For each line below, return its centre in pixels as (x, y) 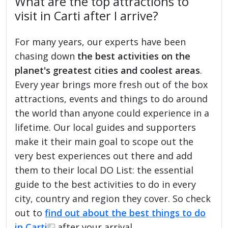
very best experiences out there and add (104, 155)
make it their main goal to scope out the (104, 141)
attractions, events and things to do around (111, 98)
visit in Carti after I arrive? (87, 16)
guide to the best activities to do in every (106, 184)
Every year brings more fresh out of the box (111, 84)
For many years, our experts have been (101, 41)
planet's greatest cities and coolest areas (108, 70)
